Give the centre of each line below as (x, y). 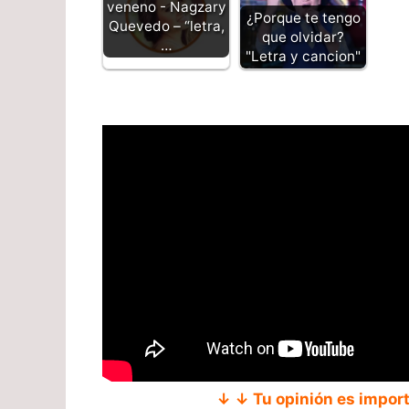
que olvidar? (303, 37)
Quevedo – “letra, (166, 26)
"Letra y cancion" (303, 57)
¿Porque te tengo (303, 18)
